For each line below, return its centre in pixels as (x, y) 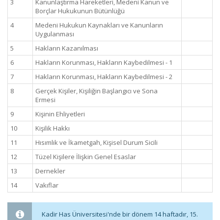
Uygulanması (55, 34)
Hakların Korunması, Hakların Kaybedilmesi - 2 (104, 77)
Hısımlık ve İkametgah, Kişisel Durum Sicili (96, 142)
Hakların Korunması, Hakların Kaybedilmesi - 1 (104, 62)
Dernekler (50, 171)
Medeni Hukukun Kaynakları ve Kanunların (99, 25)
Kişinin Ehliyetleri (60, 114)
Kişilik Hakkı (53, 128)
